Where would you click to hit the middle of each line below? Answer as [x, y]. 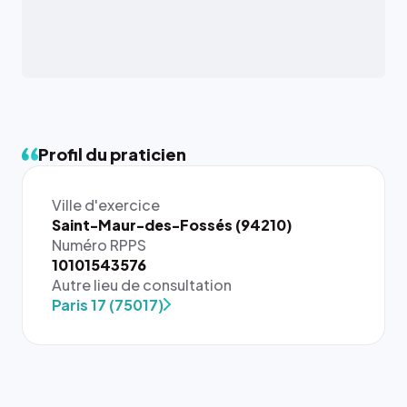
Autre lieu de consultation [142, 285]
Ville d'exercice [106, 205]
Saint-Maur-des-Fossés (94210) [172, 225]
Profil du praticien [112, 154]
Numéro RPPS [99, 245]
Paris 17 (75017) [108, 305]
